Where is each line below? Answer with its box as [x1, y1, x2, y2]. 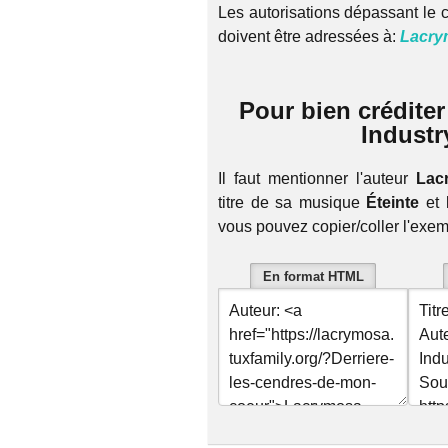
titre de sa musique [218, 193, 366, 211]
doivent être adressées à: [218, 28, 400, 46]
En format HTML [262, 268, 364, 284]
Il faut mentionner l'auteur [218, 169, 416, 187]
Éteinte [366, 193, 419, 211]
